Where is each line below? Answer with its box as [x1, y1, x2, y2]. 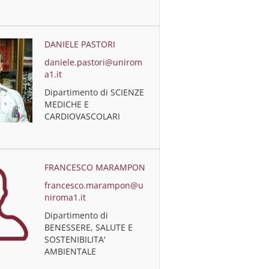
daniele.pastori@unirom [44, 56, 143, 68]
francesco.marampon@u [44, 180, 144, 191]
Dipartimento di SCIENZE [44, 86, 145, 98]
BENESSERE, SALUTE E [44, 222, 133, 233]
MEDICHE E [44, 98, 89, 110]
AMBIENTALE [44, 246, 97, 257]
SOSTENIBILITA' [44, 234, 106, 245]
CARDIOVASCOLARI [44, 110, 121, 122]
